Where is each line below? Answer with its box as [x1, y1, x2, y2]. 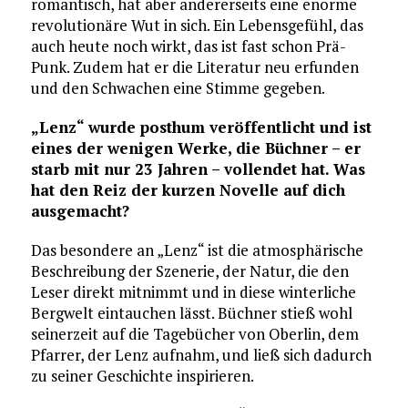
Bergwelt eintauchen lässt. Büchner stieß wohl [30, 301, 352, 323]
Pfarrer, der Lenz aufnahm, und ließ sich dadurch [30, 343, 372, 365]
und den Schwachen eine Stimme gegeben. [30, 76, 325, 98]
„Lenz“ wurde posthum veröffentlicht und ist [30, 116, 372, 138]
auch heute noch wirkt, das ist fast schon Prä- [30, 35, 346, 56]
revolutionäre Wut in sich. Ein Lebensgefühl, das [30, 14, 363, 36]
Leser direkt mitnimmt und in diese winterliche [30, 280, 356, 302]
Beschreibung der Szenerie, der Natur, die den [30, 260, 349, 281]
